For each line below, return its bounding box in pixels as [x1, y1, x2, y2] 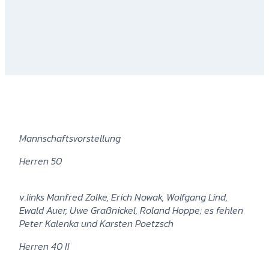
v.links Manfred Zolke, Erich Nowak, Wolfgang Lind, [19, 189, 228, 204]
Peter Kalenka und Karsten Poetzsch [19, 216, 174, 231]
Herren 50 [19, 153, 62, 168]
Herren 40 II [19, 238, 70, 253]
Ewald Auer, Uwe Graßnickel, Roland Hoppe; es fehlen [19, 202, 243, 217]
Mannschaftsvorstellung [19, 130, 121, 145]
